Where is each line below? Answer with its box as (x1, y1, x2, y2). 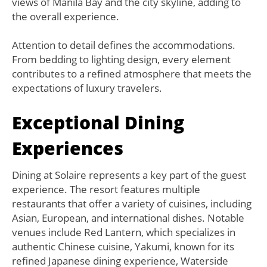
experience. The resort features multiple (12, 182, 200, 197)
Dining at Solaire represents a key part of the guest (12, 168, 246, 182)
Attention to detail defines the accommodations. (12, 38, 235, 52)
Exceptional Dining (12, 110, 184, 135)
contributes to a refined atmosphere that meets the (12, 67, 252, 81)
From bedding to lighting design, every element (12, 52, 231, 67)
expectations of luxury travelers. (12, 81, 162, 95)
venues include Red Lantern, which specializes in (12, 225, 235, 240)
